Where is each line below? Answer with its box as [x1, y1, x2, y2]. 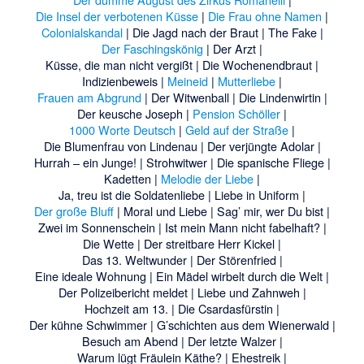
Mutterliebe [218, 71, 275, 89]
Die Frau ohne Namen [208, 6, 322, 24]
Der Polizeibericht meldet [58, 283, 188, 301]
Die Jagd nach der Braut [132, 23, 258, 41]
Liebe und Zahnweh [197, 283, 300, 301]
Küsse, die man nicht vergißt [45, 55, 193, 73]
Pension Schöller [193, 104, 280, 122]
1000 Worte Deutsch [69, 120, 175, 138]
